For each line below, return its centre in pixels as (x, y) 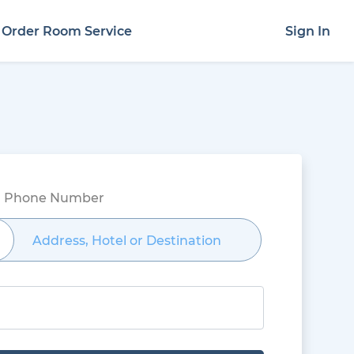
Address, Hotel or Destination (127, 240)
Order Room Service (67, 31)
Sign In (308, 31)
